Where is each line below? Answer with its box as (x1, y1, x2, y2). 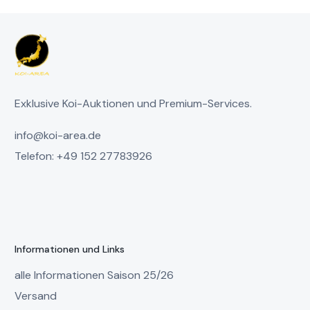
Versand (15, 289, 57, 304)
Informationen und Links (15, 242, 125, 255)
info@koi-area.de (15, 127, 102, 143)
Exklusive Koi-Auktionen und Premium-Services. (15, 95, 253, 111)
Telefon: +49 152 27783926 (15, 148, 153, 163)
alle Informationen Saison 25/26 (15, 268, 174, 283)
